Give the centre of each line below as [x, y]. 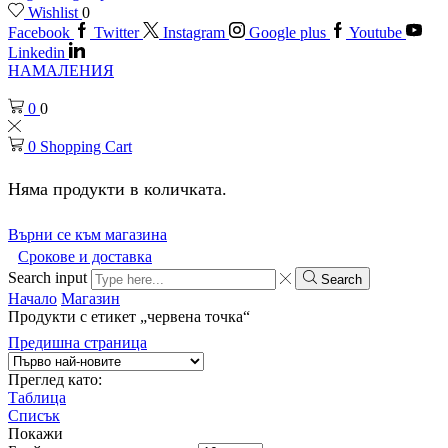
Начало [32, 298]
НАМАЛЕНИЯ [61, 71]
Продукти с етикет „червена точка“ [129, 316]
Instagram [194, 33]
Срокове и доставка [85, 257]
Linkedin [36, 53]
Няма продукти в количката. [117, 188]
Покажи [35, 433]
